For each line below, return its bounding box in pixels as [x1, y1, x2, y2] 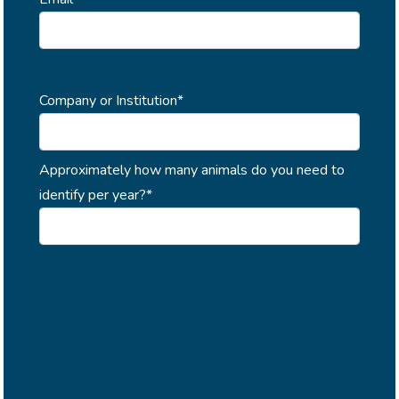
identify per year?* [39, 185, 152, 205]
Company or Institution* [39, 91, 183, 110]
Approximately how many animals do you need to [39, 160, 345, 180]
